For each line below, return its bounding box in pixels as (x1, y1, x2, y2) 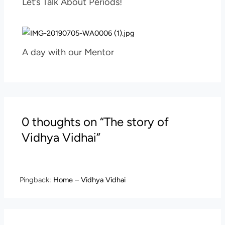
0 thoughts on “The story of (22, 115, 169, 130)
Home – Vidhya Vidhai (53, 175, 126, 185)
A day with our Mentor (22, 46, 115, 58)
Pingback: (20, 175, 54, 185)
